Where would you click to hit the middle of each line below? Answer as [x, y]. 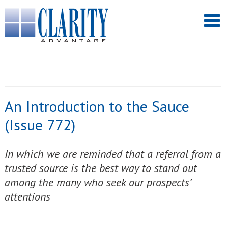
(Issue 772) [40, 124]
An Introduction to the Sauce [97, 106]
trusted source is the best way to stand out [101, 168]
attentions [27, 196]
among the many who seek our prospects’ [97, 182]
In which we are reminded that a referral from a [112, 154]
